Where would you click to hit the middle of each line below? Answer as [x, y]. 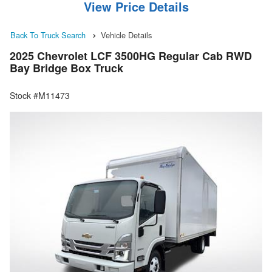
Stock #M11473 [40, 96]
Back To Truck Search [48, 35]
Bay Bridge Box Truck [66, 68]
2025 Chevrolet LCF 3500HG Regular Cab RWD [131, 56]
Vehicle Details [126, 35]
